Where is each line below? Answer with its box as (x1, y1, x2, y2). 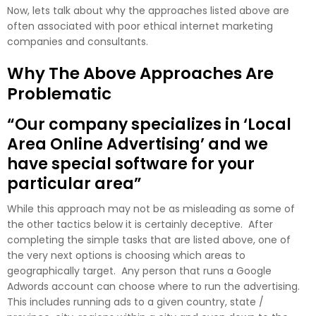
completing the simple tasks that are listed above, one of (7, 232, 291, 247)
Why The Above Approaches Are (7, 61, 274, 85)
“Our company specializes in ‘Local (7, 113, 291, 135)
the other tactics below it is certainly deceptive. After (7, 217, 273, 231)
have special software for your (7, 152, 255, 175)
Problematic (7, 82, 111, 105)
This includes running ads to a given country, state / (7, 294, 264, 309)
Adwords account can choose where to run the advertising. (7, 279, 303, 293)
